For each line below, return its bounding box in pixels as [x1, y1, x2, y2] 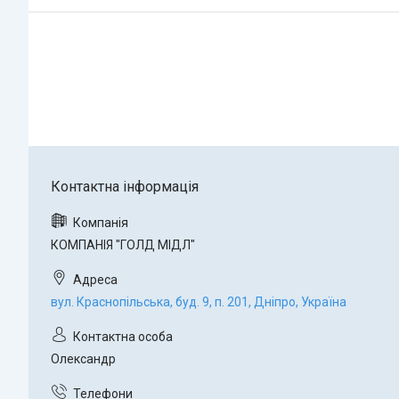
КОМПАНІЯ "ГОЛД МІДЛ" [51, 238, 195, 253]
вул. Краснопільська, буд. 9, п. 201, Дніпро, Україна [51, 295, 346, 310]
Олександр [51, 352, 116, 367]
